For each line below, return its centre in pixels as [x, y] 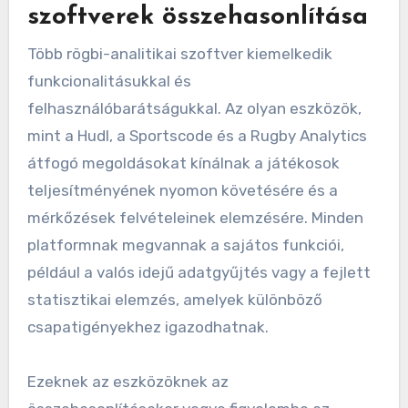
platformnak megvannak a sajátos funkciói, [185, 245]
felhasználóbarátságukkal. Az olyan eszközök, [194, 108]
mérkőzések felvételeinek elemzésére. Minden [195, 217]
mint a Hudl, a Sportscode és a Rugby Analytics [197, 135]
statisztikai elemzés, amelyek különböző [174, 299]
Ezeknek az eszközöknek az [127, 381]
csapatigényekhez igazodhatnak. [148, 326]
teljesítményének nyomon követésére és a [182, 190]
